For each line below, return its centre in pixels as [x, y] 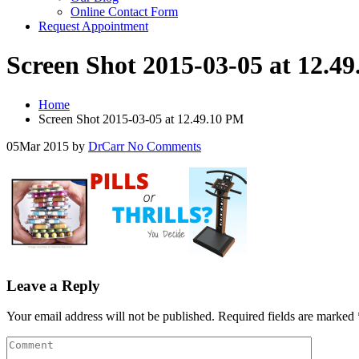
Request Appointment [93, 26]
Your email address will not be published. [111, 317]
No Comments [163, 146]
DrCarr [106, 146]
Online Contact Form [124, 12]
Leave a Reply [53, 285]
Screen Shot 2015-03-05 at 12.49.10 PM [141, 119]
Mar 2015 [44, 146]
